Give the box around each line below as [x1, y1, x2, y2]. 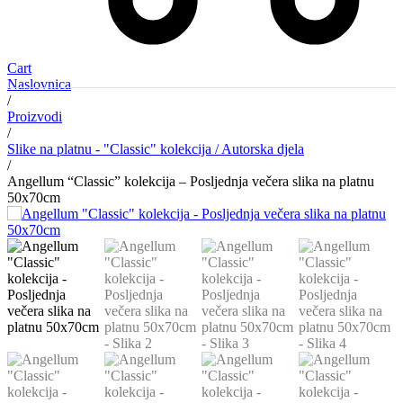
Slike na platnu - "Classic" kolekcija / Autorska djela [7, 140, 304, 157]
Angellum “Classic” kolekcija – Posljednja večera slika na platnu [7, 173, 374, 189]
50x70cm [7, 189, 60, 205]
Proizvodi [7, 108, 62, 124]
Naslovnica [7, 76, 71, 92]
